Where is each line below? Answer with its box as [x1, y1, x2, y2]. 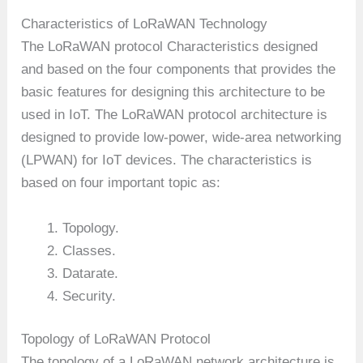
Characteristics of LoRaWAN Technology [21, 16, 268, 32]
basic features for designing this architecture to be [21, 84, 326, 100]
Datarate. [62, 265, 119, 281]
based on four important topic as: [21, 175, 221, 191]
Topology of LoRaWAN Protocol [21, 331, 211, 348]
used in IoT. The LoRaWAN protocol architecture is [21, 107, 328, 123]
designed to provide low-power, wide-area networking [21, 130, 342, 146]
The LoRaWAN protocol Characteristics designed [21, 39, 318, 55]
